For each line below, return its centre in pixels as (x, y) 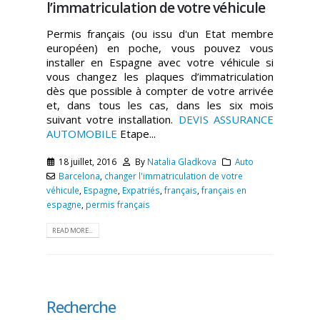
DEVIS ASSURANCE (226, 120)
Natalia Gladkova (182, 161)
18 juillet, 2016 (88, 161)
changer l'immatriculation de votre (174, 175)
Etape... (137, 134)
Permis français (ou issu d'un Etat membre (160, 34)
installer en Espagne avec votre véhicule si (160, 62)
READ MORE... (73, 231)
